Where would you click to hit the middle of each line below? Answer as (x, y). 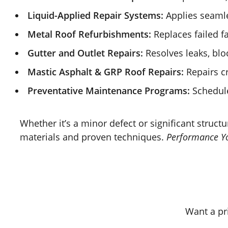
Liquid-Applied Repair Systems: (95, 15)
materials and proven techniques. (93, 137)
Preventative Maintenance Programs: (109, 90)
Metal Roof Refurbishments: (89, 34)
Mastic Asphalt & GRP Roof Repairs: (106, 72)
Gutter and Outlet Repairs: (85, 53)
